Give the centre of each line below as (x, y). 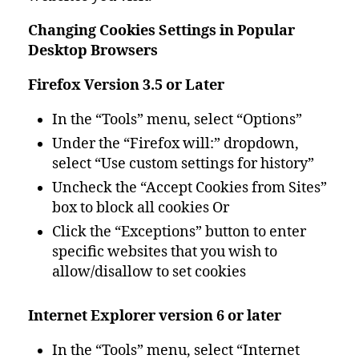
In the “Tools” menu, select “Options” (177, 120)
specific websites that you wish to (165, 252)
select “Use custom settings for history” (183, 164)
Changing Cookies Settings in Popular (161, 31)
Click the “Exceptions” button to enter (179, 232)
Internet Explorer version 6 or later (155, 316)
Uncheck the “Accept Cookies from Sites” (190, 188)
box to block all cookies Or (141, 208)
